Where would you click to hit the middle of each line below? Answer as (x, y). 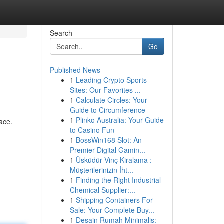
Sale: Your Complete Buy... (112, 210)
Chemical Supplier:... (102, 190)
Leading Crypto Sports (111, 80)
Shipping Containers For (114, 200)
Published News (75, 70)
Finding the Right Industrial (118, 180)
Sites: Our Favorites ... (105, 90)
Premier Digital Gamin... (107, 150)
